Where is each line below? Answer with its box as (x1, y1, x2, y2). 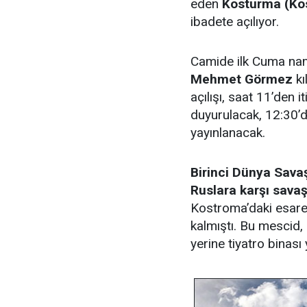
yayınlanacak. (191, 125, 265, 140)
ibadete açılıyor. (191, 14, 279, 29)
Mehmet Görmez (191, 71, 293, 87)
